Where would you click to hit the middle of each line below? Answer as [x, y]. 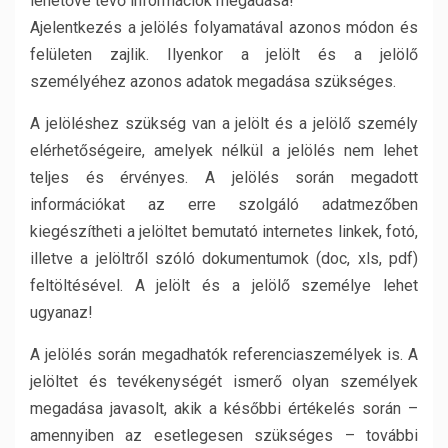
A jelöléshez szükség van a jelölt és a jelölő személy [224, 123]
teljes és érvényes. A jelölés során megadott [224, 177]
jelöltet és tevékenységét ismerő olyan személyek [224, 381]
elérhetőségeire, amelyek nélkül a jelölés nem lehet [224, 150]
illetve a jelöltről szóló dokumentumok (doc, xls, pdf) [224, 258]
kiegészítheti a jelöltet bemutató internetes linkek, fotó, [224, 231]
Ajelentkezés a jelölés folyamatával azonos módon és [224, 27]
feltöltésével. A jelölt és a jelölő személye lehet [224, 285]
